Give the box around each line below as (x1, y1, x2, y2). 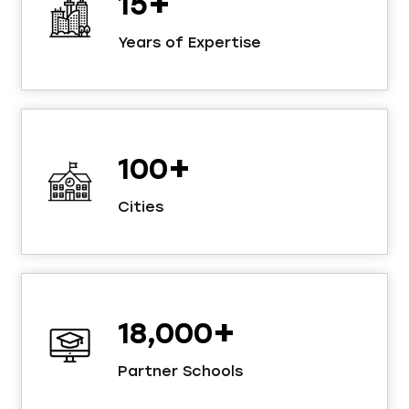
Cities (118, 197, 163, 215)
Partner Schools (118, 362, 243, 380)
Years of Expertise (118, 33, 261, 51)
